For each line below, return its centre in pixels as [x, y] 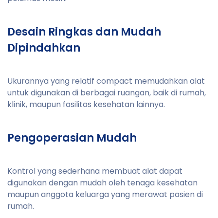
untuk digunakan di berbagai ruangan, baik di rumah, [107, 92]
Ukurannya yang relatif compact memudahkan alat [106, 81]
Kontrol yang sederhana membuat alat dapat [95, 171]
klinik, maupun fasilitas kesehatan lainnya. [86, 104]
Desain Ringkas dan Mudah [84, 32]
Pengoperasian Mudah [72, 138]
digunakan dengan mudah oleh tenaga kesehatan [102, 182]
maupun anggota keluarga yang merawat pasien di [105, 194]
